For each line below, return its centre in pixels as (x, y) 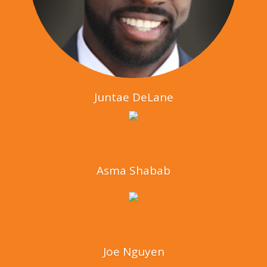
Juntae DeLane (133, 97)
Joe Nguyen (133, 251)
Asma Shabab (133, 170)
